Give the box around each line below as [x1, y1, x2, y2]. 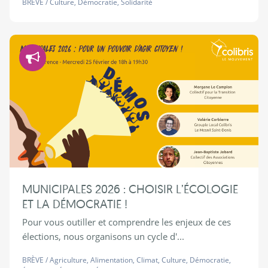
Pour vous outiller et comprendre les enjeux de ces [22, 216, 231, 229]
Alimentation [90, 255, 133, 266]
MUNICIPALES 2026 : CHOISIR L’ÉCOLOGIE [22, 181, 238, 197]
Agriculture [49, 255, 87, 266]
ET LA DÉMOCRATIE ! [22, 196, 127, 212]
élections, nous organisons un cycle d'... [22, 230, 184, 243]
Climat [136, 255, 158, 266]
